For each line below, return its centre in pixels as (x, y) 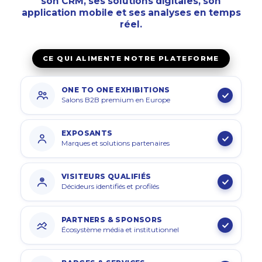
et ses (130, 12)
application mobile (67, 12)
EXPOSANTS (87, 133)
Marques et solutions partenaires (116, 143)
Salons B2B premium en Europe (116, 99)
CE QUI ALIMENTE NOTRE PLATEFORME (131, 58)
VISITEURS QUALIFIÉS (106, 176)
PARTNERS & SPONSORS (112, 219)
